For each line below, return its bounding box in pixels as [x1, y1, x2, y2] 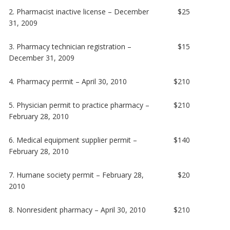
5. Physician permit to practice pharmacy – [9, 100, 150, 110]
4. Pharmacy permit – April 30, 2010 [9, 76, 127, 86]
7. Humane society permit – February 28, [9, 169, 144, 180]
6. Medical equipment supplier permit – [9, 135, 138, 145]
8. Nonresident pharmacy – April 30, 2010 [9, 204, 146, 215]
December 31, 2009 [9, 52, 75, 63]
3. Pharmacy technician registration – [9, 41, 132, 51]
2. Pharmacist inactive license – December [9, 6, 149, 16]
